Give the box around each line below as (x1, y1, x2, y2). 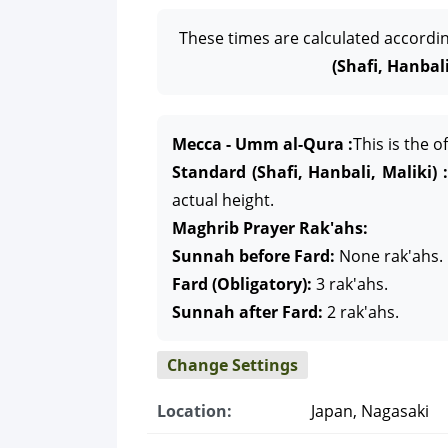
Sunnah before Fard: (172, 245, 335, 267)
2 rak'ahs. (323, 301, 399, 323)
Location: (157, 400, 232, 422)
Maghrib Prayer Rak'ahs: (172, 217, 368, 239)
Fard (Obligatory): (172, 273, 312, 295)
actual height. (172, 189, 274, 211)
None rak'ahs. (335, 245, 443, 267)
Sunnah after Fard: (172, 301, 323, 323)
